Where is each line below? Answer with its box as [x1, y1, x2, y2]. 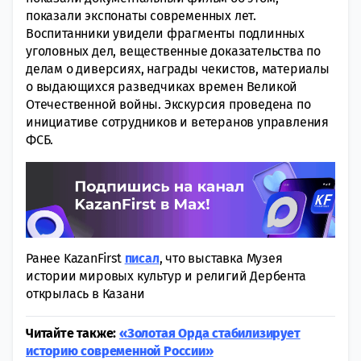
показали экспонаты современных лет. [26, 7, 256, 23]
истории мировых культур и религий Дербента [26, 268, 306, 284]
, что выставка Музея [159, 250, 283, 266]
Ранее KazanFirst [26, 250, 125, 266]
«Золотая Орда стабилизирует [119, 325, 301, 341]
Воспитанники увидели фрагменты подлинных [26, 25, 305, 41]
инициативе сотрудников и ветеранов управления [26, 114, 329, 130]
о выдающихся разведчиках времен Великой [26, 78, 298, 94]
